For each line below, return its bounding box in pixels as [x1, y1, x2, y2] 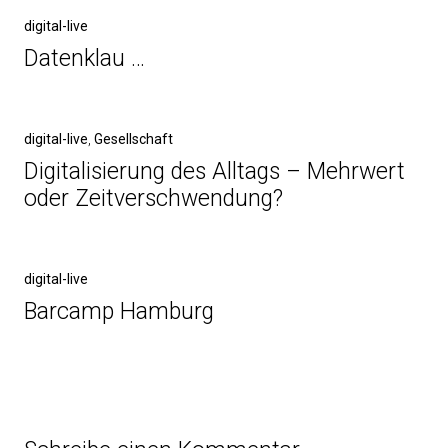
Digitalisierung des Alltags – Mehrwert [24, 158, 405, 185]
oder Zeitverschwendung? [24, 185, 283, 212]
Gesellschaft [94, 131, 173, 147]
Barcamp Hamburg [24, 298, 214, 325]
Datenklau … [24, 45, 145, 72]
